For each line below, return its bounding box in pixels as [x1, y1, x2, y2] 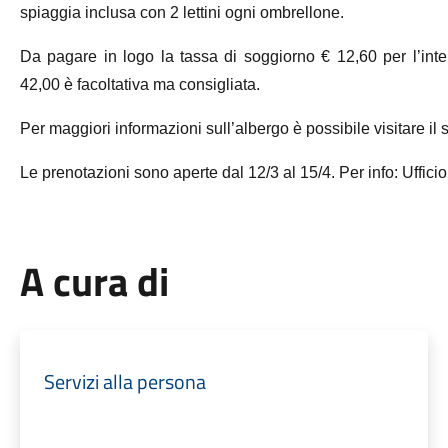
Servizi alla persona [43, 366, 206, 397]
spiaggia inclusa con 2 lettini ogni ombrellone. [19, 4, 344, 21]
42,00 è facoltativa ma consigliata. [19, 76, 264, 93]
